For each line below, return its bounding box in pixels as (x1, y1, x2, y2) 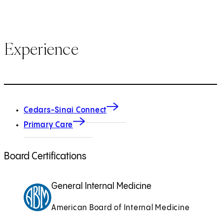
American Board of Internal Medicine (51, 203, 190, 212)
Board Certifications (4, 151, 86, 162)
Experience (4, 38, 78, 60)
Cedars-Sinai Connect (24, 106, 107, 114)
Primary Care (24, 120, 73, 129)
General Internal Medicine (51, 181, 151, 191)
